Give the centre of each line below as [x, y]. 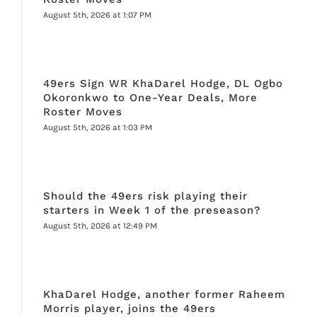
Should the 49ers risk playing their [145, 196]
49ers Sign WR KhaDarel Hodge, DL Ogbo [163, 84]
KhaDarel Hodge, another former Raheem [164, 295]
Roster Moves [82, 112]
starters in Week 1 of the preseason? [151, 211]
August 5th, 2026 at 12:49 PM [100, 226]
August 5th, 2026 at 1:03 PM [97, 128]
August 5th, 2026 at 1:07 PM [97, 15]
